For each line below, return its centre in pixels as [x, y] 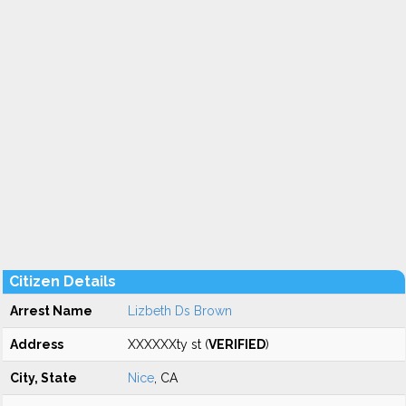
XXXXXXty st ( [168, 344]
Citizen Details [63, 281]
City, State [43, 378]
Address [37, 344]
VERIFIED [237, 344]
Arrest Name [51, 311]
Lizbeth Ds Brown [180, 311]
